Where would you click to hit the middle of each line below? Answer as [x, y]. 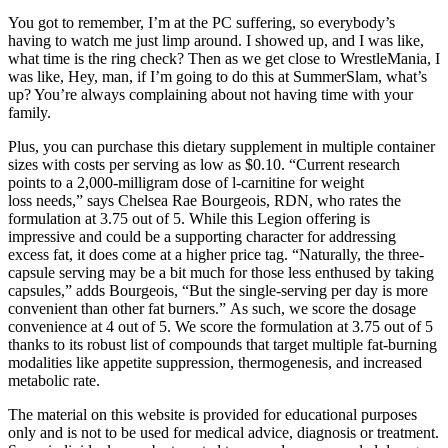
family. [29, 113]
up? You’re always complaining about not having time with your [210, 95]
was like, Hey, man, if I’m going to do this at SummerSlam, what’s [217, 77]
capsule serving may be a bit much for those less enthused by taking [221, 273]
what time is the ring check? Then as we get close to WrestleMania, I [224, 59]
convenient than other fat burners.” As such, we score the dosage [212, 309]
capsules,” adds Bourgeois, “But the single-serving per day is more [218, 291]
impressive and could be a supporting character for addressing [202, 237]
